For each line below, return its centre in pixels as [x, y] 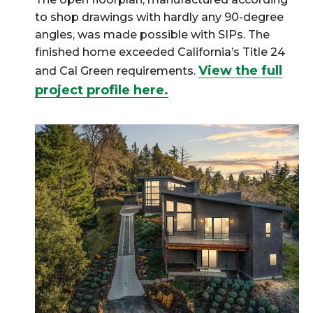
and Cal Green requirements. [117, 71]
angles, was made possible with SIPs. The [152, 35]
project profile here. [102, 90]
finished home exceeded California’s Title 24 [160, 52]
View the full [240, 71]
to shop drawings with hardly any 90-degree [159, 17]
